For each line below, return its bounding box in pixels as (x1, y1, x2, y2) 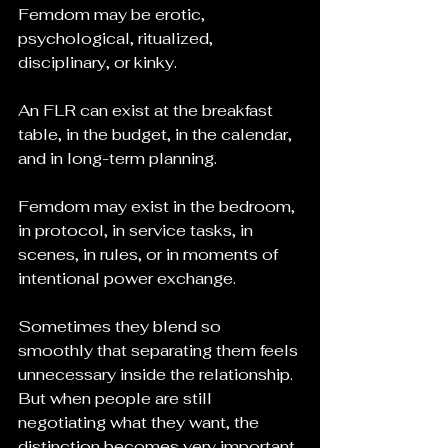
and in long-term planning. (18, 148, 217, 169)
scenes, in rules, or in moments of (18, 244, 282, 265)
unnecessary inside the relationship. (18, 364, 297, 385)
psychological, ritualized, (18, 28, 217, 49)
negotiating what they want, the (18, 412, 263, 433)
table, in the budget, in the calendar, (18, 124, 296, 145)
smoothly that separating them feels (18, 340, 302, 361)
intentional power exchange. (18, 268, 236, 289)
